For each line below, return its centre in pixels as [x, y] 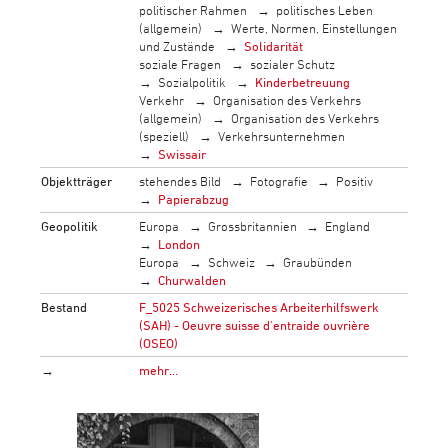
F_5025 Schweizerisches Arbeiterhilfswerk [259, 306]
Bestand [64, 306]
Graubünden [318, 261]
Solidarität [273, 45]
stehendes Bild [180, 180]
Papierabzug [194, 198]
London [179, 243]
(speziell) [164, 135]
